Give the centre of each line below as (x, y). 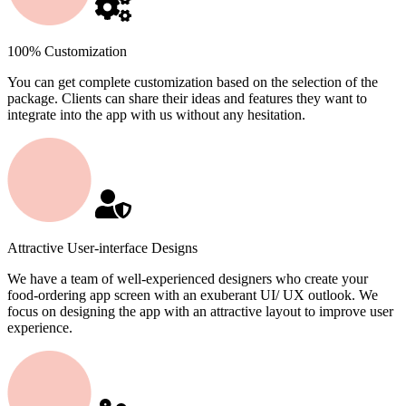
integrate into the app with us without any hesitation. (156, 115)
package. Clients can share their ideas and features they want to (187, 99)
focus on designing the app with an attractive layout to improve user (200, 312)
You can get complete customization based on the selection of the (193, 82)
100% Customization (67, 52)
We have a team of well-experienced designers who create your (188, 279)
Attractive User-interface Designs (102, 248)
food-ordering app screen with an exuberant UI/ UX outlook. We (193, 295)
